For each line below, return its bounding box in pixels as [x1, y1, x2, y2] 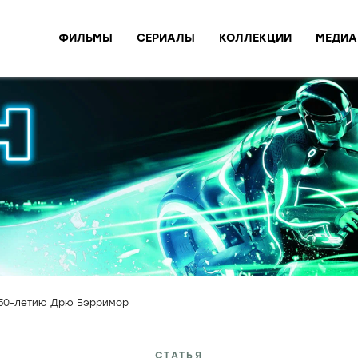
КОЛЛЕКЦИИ [219, 30, 292, 45]
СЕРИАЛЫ [137, 30, 195, 45]
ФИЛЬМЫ [58, 30, 113, 45]
